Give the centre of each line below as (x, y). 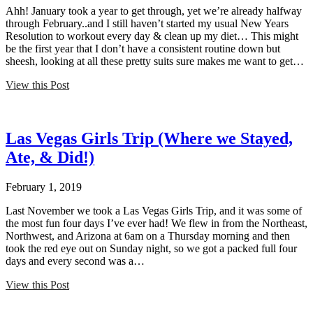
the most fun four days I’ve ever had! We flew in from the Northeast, (156, 224)
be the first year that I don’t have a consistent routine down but (143, 49)
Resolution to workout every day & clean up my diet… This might (152, 36)
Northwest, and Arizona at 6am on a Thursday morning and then (148, 236)
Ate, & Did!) (50, 158)
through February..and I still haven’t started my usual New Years (147, 24)
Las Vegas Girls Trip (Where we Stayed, (149, 139)
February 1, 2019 (44, 187)
